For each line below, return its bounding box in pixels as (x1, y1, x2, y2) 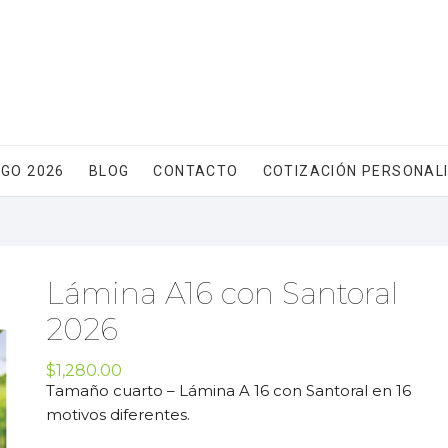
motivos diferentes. (46, 405, 190, 424)
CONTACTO (153, 163, 239, 179)
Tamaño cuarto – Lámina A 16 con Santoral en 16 (46, 381, 411, 400)
